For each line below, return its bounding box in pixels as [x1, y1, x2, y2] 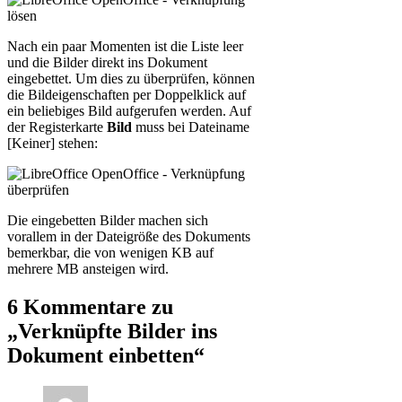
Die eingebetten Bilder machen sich [7, 212, 208, 228]
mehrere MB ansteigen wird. [7, 260, 169, 276]
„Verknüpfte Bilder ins [7, 319, 217, 343]
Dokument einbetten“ [7, 343, 205, 367]
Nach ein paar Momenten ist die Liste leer [7, 38, 243, 54]
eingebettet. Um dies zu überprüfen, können [7, 70, 255, 86]
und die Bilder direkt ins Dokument [7, 54, 207, 70]
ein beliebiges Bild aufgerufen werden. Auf [7, 102, 251, 118]
